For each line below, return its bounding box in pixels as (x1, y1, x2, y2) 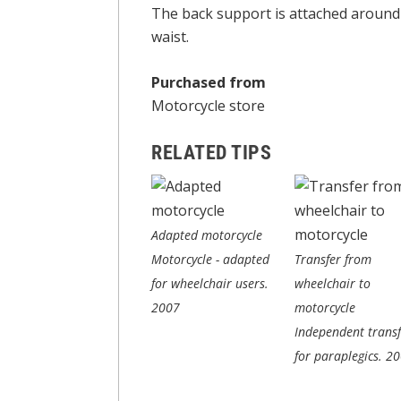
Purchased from (151, 73, 266, 93)
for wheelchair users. (151, 274, 269, 292)
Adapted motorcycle (151, 226, 262, 243)
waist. (151, 26, 189, 47)
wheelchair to (294, 274, 371, 292)
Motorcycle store (151, 96, 265, 116)
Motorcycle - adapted (151, 250, 269, 268)
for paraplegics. (294, 346, 386, 364)
